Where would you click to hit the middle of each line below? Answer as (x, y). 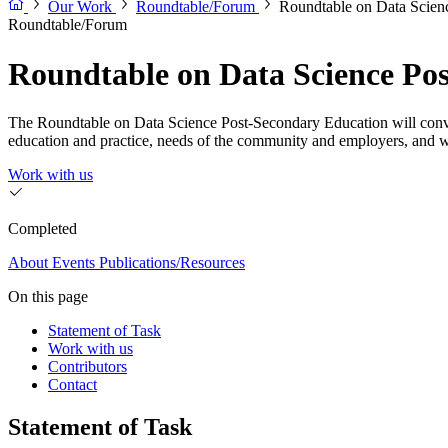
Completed (42, 229)
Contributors (87, 367)
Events (73, 263)
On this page (48, 297)
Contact (72, 385)
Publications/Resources (172, 263)
